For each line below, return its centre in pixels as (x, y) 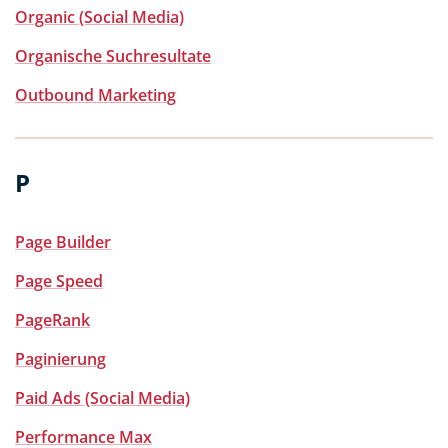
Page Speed (59, 281)
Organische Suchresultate (113, 56)
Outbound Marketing (95, 95)
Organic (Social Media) (99, 17)
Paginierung (60, 359)
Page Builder (63, 242)
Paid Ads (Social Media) (102, 398)
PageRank (52, 320)
